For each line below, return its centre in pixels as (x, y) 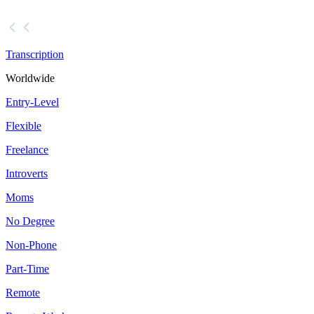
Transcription (35, 55)
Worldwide (30, 78)
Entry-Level (32, 102)
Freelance (27, 150)
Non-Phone (31, 245)
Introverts (27, 174)
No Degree (30, 221)
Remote (23, 293)
